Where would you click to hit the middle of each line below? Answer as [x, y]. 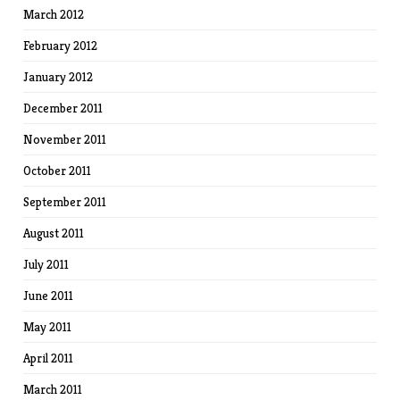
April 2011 [49, 358]
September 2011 [65, 202]
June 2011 [49, 296]
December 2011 [63, 108]
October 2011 [58, 171]
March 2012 [54, 15]
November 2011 [65, 140]
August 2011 [54, 233]
